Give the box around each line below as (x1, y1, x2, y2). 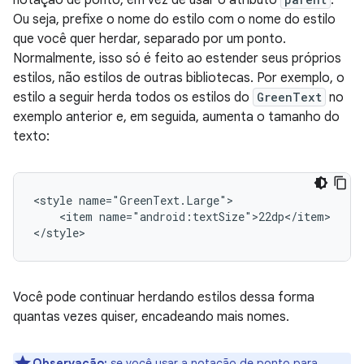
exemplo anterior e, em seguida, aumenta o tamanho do (13, 108, 340, 125)
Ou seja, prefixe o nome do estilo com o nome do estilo (13, 11, 336, 28)
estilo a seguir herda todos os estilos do (13, 89, 253, 106)
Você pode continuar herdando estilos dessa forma (13, 288, 314, 305)
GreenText (257, 89, 322, 105)
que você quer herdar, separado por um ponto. (13, 30, 286, 47)
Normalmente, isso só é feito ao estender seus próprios (13, 50, 341, 67)
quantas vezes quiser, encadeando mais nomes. (13, 308, 289, 325)
